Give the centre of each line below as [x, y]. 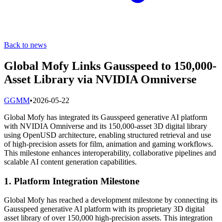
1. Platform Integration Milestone [72, 181]
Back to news [25, 45]
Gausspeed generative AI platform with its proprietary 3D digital [104, 209]
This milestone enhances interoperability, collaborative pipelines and [110, 153]
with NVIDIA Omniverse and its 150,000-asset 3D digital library [106, 126]
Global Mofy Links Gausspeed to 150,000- [110, 66]
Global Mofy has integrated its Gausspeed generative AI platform [106, 117]
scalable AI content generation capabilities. [70, 162]
